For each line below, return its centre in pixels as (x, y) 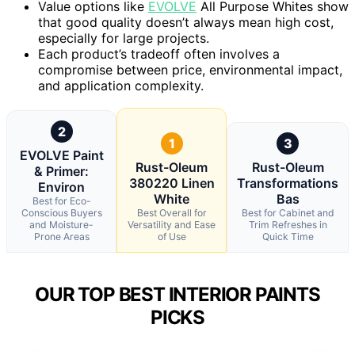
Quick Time (288, 237)
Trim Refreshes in (288, 225)
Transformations (288, 183)
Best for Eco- (61, 201)
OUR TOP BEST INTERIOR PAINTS (177, 294)
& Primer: (61, 172)
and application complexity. (121, 86)
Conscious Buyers (61, 213)
